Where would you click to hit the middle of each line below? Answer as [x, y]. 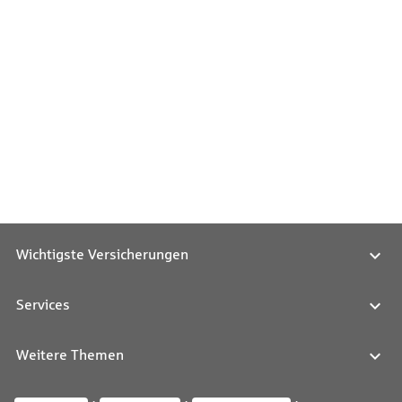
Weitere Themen [70, 355]
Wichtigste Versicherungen [102, 254]
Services [43, 305]
